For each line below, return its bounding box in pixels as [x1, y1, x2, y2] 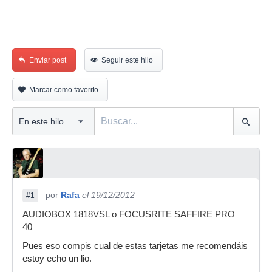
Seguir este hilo [101, 56, 153, 64]
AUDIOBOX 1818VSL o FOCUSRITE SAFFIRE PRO [22, 209, 235, 219]
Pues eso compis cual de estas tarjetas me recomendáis [22, 241, 248, 251]
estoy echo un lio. [22, 254, 92, 263]
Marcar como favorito [29, 86, 98, 94]
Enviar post [29, 56, 66, 64]
